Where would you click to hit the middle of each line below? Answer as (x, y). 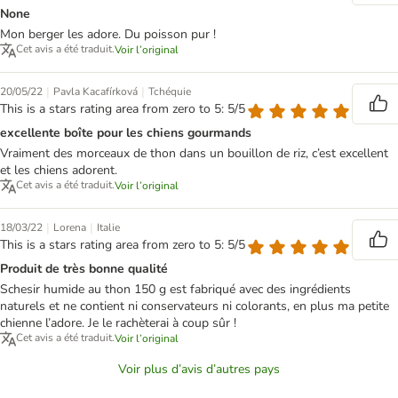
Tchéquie (170, 92)
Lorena (70, 228)
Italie (108, 228)
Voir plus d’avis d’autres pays (199, 370)
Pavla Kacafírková (96, 92)
